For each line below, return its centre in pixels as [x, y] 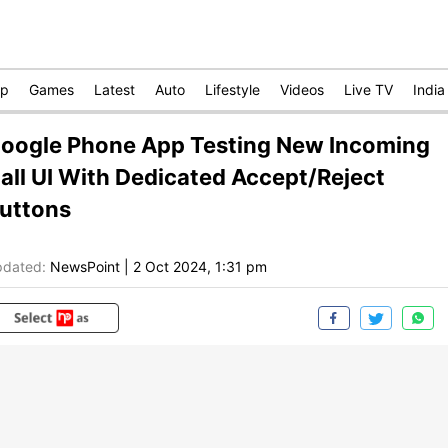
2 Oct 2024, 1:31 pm [200, 267]
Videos [302, 89]
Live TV [368, 89]
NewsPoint [85, 267]
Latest [114, 89]
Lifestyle [232, 89]
